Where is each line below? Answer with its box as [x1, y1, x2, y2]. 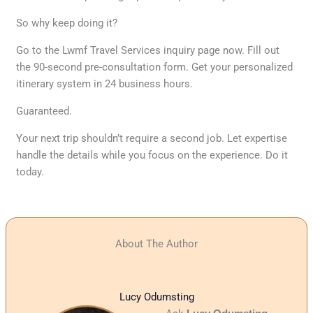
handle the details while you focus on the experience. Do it [16, 149, 289, 162]
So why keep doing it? [16, 17, 118, 30]
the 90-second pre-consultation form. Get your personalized [16, 61, 293, 74]
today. [16, 166, 45, 179]
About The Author [115, 237, 198, 250]
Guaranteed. [16, 105, 73, 118]
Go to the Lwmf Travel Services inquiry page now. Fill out [16, 44, 280, 57]
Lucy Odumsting [119, 291, 194, 304]
